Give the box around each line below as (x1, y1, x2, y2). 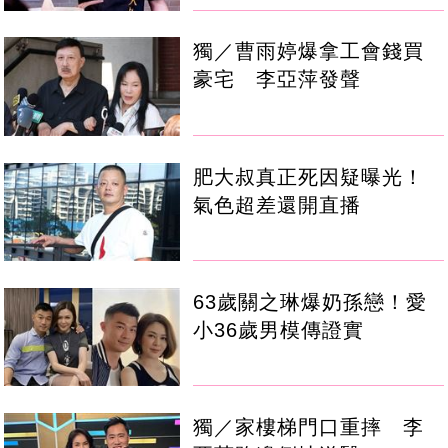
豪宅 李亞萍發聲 (193, 68, 362, 91)
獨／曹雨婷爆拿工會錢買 (193, 40, 425, 63)
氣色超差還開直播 (193, 193, 362, 216)
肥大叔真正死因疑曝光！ (193, 165, 425, 188)
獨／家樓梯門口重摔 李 (193, 415, 425, 438)
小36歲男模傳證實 (193, 318, 365, 341)
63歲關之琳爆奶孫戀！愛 (193, 290, 428, 313)
